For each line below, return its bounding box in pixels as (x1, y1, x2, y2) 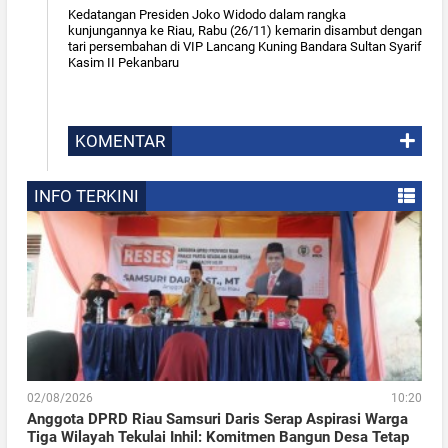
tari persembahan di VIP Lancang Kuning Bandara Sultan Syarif (67, 39, 422, 55)
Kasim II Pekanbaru (67, 55, 179, 71)
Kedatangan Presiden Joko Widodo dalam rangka (67, 7, 346, 23)
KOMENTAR (74, 131, 165, 152)
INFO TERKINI (33, 186, 139, 207)
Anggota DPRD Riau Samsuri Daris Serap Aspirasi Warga (26, 410, 408, 429)
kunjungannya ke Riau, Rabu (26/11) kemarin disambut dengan (67, 23, 422, 39)
